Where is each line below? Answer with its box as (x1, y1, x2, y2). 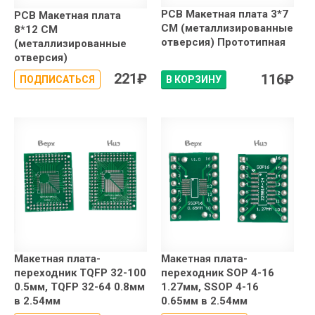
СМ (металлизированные (161, 22, 293, 35)
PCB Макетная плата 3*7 (161, 8, 288, 21)
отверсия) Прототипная (161, 36, 285, 49)
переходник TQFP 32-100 (14, 266, 146, 280)
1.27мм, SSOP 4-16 (161, 281, 259, 294)
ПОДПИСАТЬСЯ (20, 74, 95, 86)
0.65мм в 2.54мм (161, 295, 247, 308)
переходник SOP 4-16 (161, 266, 274, 280)
